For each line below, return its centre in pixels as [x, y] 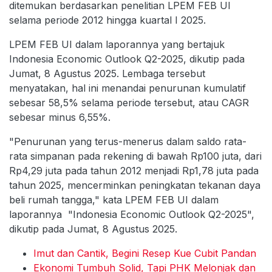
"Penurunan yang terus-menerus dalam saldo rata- [128, 142]
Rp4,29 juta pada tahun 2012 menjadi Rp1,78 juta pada [134, 171]
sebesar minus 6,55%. [60, 117]
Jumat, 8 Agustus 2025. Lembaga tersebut [107, 74]
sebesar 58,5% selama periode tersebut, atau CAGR [129, 103]
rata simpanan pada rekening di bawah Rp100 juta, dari [135, 156]
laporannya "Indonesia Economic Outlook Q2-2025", [132, 215]
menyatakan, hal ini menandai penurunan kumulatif [127, 88]
